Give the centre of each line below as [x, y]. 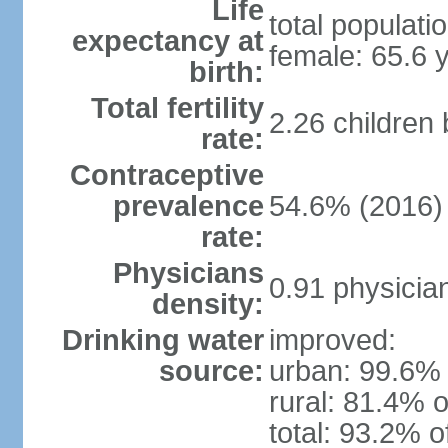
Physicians [188, 273]
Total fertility [177, 108]
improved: [332, 340]
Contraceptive [166, 175]
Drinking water [162, 340]
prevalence [188, 206]
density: [207, 304]
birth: [226, 72]
